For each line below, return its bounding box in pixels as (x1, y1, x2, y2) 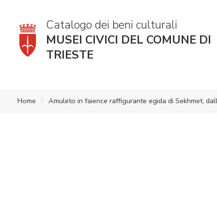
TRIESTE (46, 47, 93, 62)
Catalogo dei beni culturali (46, 17, 177, 32)
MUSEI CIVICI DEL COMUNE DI (46, 32, 211, 47)
